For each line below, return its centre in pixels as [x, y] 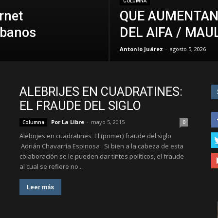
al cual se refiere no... [51, 166]
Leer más [40, 187]
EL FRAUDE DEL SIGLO [80, 106]
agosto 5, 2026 [188, 49]
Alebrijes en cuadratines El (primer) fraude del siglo [95, 136]
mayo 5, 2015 [108, 122]
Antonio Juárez [141, 49]
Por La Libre [68, 122]
